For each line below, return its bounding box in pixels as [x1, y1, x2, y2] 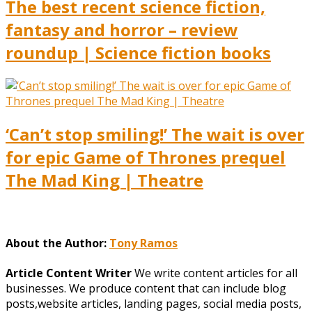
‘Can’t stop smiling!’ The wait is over [6, 122, 304, 146]
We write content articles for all [132, 265, 297, 281]
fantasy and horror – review [6, 17, 238, 41]
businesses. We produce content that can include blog [6, 281, 286, 297]
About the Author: [6, 235, 109, 251]
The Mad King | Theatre [6, 168, 203, 192]
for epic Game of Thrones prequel [6, 145, 286, 169]
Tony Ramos [109, 235, 178, 251]
